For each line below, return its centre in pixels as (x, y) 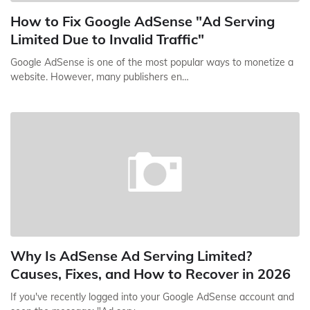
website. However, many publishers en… (100, 77)
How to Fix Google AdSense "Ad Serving (143, 21)
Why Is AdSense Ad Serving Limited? (131, 256)
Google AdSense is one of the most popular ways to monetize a (152, 62)
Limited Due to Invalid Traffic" (107, 39)
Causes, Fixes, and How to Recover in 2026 (151, 274)
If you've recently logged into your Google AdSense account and (152, 297)
